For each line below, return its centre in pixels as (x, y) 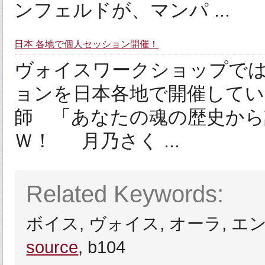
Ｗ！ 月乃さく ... (97, 141)
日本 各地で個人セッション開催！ (87, 44)
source (52, 247)
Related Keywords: (125, 194)
